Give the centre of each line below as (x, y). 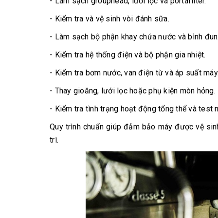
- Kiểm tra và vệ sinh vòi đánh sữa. (109, 19)
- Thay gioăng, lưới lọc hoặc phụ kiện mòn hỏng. (133, 91)
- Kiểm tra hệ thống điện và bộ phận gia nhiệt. (128, 55)
